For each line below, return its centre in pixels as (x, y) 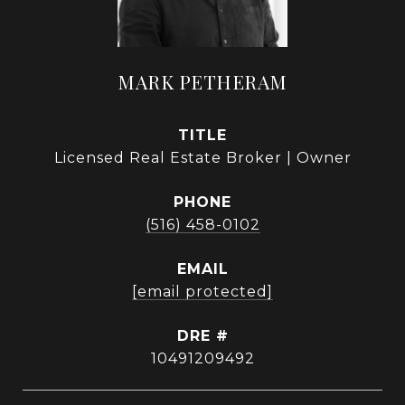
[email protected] (202, 292)
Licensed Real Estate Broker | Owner (202, 158)
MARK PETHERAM (202, 82)
